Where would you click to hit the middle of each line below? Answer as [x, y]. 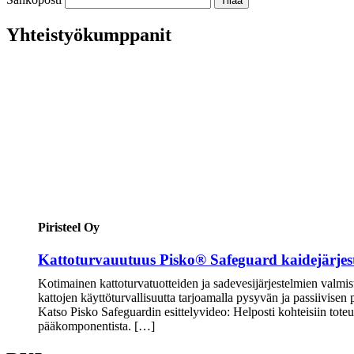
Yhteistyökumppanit [89, 34]
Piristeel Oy [69, 228]
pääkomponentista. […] [96, 326]
